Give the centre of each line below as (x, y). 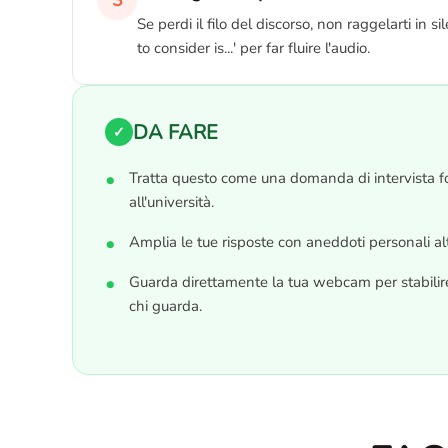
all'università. (171, 202)
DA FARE (175, 132)
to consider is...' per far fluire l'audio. (253, 48)
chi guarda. (165, 306)
